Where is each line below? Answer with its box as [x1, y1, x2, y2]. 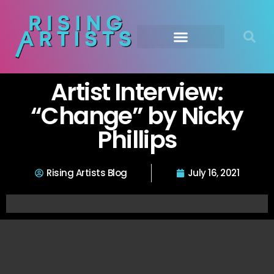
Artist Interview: [51, 75, 223, 109]
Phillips [97, 123, 177, 157]
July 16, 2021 [187, 166, 239, 179]
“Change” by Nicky [31, 99, 243, 133]
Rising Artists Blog [46, 166, 127, 179]
